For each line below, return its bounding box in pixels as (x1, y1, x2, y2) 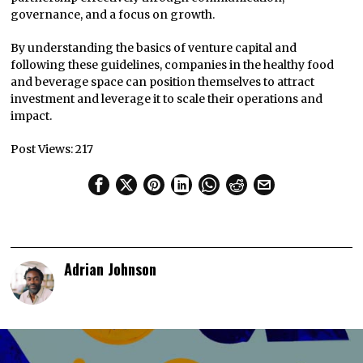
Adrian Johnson (64, 258, 157, 280)
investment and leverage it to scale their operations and (11, 92, 323, 107)
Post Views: (11, 142, 74, 157)
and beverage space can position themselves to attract (11, 75, 315, 90)
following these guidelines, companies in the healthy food (11, 58, 335, 73)
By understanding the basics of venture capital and (11, 41, 297, 56)
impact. (11, 109, 53, 124)
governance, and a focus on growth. (11, 7, 216, 23)
